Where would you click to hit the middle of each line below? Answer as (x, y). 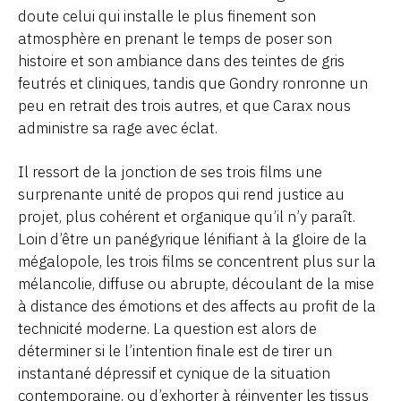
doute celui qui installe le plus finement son (167, 17)
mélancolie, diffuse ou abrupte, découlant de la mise (196, 284)
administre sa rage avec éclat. (118, 128)
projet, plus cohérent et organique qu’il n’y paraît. (187, 217)
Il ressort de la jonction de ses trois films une (170, 172)
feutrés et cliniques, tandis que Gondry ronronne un (193, 84)
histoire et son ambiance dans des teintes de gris (181, 61)
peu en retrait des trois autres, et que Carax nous (184, 106)
